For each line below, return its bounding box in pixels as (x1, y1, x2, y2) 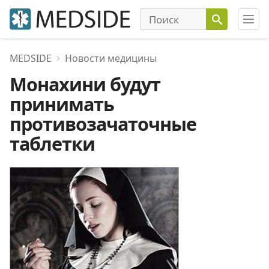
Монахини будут (10, 71, 160, 97)
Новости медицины (65, 52, 157, 65)
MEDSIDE (10, 52, 52, 65)
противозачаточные (10, 111, 196, 136)
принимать (10, 91, 114, 116)
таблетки (10, 131, 95, 156)
